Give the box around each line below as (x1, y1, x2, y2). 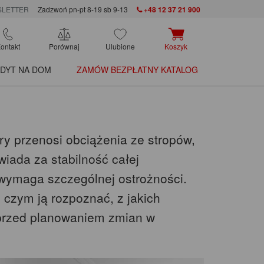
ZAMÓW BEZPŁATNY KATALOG (77, 64, 198, 76)
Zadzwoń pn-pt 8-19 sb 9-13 (37, 4, 128, 15)
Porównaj (48, 41, 80, 52)
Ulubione (105, 41, 135, 52)
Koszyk (164, 41, 187, 52)
